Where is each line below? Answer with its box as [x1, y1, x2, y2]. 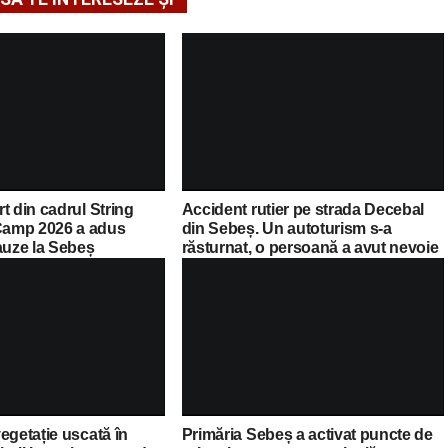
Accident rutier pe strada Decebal [181, 201, 425, 219]
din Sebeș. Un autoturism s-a [181, 220, 392, 238]
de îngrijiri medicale [181, 258, 322, 276]
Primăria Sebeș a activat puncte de [181, 426, 433, 444]
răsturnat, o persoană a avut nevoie [181, 239, 439, 257]
